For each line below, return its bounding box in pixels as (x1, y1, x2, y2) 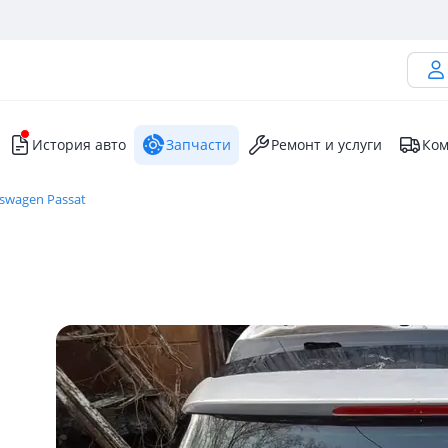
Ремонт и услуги (271, 135, 382, 154)
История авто (32, 135, 126, 154)
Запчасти (166, 135, 231, 154)
